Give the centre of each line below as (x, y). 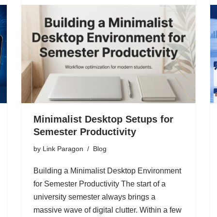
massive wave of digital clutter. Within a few (108, 210)
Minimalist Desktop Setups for (103, 119)
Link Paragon (63, 148)
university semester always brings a (94, 197)
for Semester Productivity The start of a (100, 184)
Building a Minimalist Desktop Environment (107, 170)
